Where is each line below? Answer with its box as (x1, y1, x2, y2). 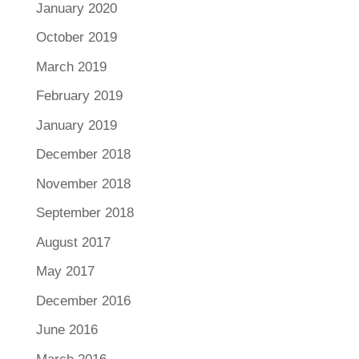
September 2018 (35, 205, 134, 221)
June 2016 (35, 322, 98, 338)
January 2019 (35, 117, 117, 133)
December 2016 (35, 292, 131, 309)
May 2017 (35, 264, 95, 280)
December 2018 (35, 147, 131, 163)
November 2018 (35, 175, 131, 192)
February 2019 (35, 88, 123, 104)
